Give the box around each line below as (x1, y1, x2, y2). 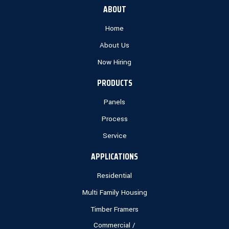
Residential (97, 171, 132, 181)
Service (102, 131, 127, 141)
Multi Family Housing (82, 188, 147, 198)
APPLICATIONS (91, 150, 138, 164)
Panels (104, 97, 125, 107)
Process (101, 114, 128, 124)
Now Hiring (98, 57, 131, 67)
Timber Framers (90, 204, 139, 215)
